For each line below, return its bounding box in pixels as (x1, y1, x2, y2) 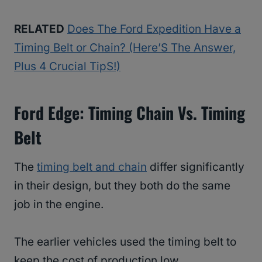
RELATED (14, 22, 64, 36)
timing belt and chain (37, 160, 147, 174)
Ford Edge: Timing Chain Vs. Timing (14, 101, 245, 125)
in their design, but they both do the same (14, 179, 230, 193)
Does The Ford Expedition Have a (67, 22, 241, 36)
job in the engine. (14, 198, 106, 212)
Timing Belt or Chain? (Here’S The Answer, (14, 41, 236, 55)
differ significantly (147, 160, 244, 174)
